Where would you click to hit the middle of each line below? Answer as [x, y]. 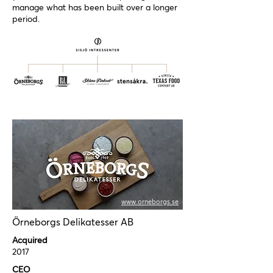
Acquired [30, 241]
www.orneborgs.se [150, 202]
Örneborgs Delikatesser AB [73, 222]
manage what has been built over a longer [95, 8]
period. [26, 19]
